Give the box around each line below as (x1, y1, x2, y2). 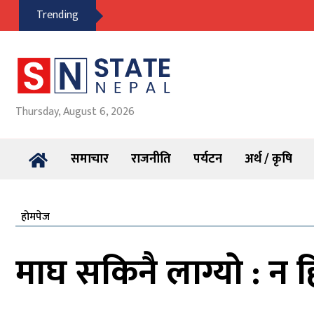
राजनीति (131, 149, 171, 170)
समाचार (71, 149, 109, 170)
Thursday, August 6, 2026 (15, 102, 135, 121)
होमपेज (21, 207, 50, 226)
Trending (36, 6, 78, 25)
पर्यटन (193, 149, 222, 170)
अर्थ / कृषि (245, 149, 292, 170)
